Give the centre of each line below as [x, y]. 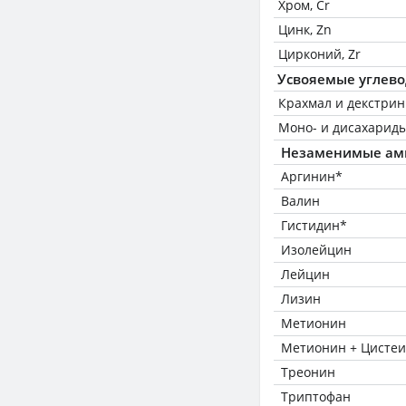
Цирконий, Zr [319, 54]
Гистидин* [314, 225]
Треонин [308, 372]
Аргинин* [312, 176]
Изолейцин [316, 250]
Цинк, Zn [305, 29]
